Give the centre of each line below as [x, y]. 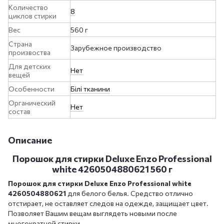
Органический [32, 102]
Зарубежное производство [116, 47]
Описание [30, 140]
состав [19, 111]
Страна [20, 43]
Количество [28, 7]
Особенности [31, 88]
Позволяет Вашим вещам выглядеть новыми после [92, 213]
